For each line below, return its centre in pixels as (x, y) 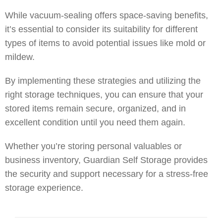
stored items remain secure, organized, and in (95, 109)
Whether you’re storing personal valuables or (93, 146)
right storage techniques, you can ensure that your (104, 95)
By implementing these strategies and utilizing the (103, 81)
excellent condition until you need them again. (96, 122)
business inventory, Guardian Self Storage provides (106, 160)
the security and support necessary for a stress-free (107, 174)
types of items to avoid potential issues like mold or (105, 43)
